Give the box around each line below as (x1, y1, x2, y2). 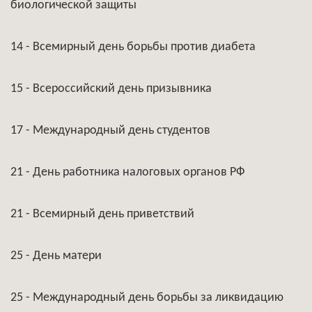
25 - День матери (10, 249, 102, 263)
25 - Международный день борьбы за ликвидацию (10, 291, 283, 304)
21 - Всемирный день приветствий (10, 208, 194, 221)
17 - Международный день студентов (10, 124, 210, 137)
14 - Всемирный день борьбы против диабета (10, 40, 256, 54)
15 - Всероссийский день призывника (10, 82, 212, 95)
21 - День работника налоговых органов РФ (10, 166, 245, 179)
